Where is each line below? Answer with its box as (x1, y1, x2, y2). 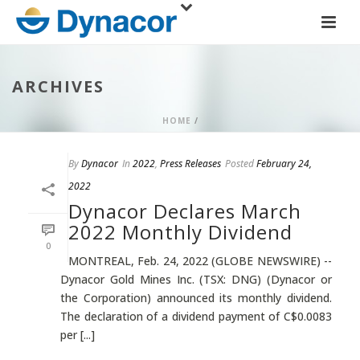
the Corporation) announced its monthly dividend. (60, 290, 332, 305)
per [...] (60, 327, 95, 342)
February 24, (256, 157, 312, 170)
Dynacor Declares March (68, 198, 301, 224)
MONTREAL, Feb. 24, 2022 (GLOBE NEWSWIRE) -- (68, 253, 332, 268)
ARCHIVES (12, 76, 104, 97)
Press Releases (160, 157, 221, 170)
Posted (225, 157, 254, 170)
